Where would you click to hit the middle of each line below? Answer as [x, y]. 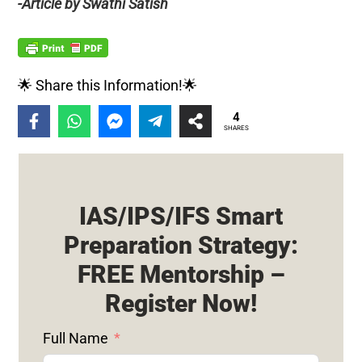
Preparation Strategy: [181, 245]
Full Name [76, 338]
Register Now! [181, 303]
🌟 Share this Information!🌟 [108, 85]
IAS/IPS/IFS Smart [181, 216]
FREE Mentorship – [181, 274]
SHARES [236, 128]
